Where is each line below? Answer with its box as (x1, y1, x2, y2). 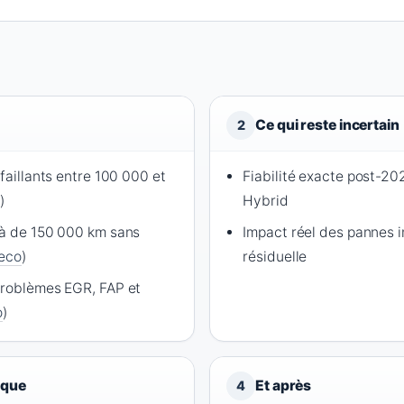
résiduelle (243, 248, 308, 266)
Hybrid (243, 192, 289, 210)
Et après (255, 377, 312, 395)
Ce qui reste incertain (255, 116, 399, 134)
